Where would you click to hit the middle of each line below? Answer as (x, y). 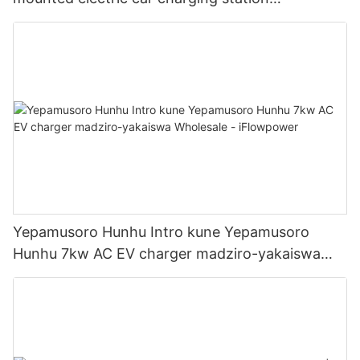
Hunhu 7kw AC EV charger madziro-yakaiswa (167, 254)
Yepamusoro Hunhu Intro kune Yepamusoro (161, 232)
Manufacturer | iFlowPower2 (110, 19)
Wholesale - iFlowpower (94, 276)
